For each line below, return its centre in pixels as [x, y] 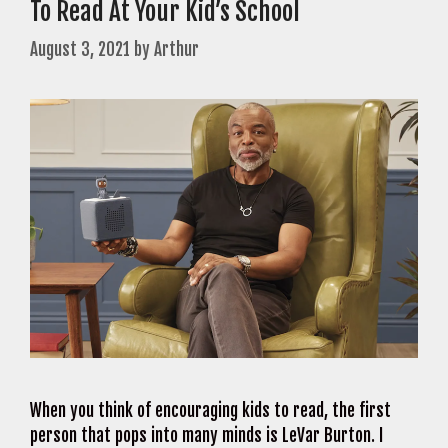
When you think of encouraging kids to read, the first [210, 411]
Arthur [176, 50]
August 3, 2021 [80, 50]
